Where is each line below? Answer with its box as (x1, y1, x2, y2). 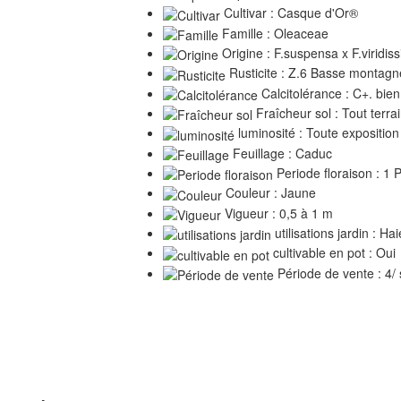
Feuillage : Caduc (228, 143, 332, 162)
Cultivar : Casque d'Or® (219, 4, 358, 22)
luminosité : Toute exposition (234, 124, 399, 142)
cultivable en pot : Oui (269, 243, 396, 262)
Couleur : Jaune (221, 183, 316, 202)
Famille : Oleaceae (218, 23, 328, 42)
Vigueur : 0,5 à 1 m (220, 203, 333, 222)
